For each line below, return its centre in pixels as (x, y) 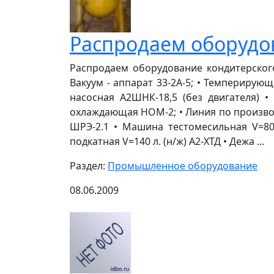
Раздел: (89, 166)
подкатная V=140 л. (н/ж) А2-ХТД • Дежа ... (167, 141)
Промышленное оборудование (183, 166)
